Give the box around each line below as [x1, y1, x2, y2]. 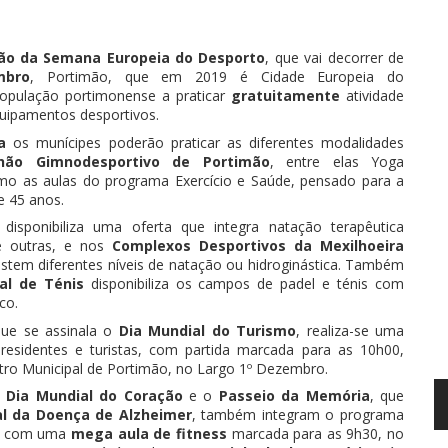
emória [318, 386, 370, 405]
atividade [346, 86, 404, 105]
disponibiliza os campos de [83, 274, 281, 293]
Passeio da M [218, 386, 319, 405]
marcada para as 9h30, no [226, 424, 405, 443]
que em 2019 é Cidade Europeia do [124, 67, 404, 86]
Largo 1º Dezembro [193, 358, 325, 378]
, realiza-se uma [296, 320, 405, 340]
